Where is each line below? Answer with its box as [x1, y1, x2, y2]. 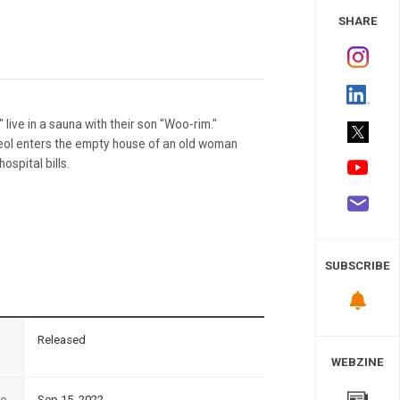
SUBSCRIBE [325, 259, 390, 273]
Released [37, 332, 86, 346]
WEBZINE [331, 354, 384, 369]
